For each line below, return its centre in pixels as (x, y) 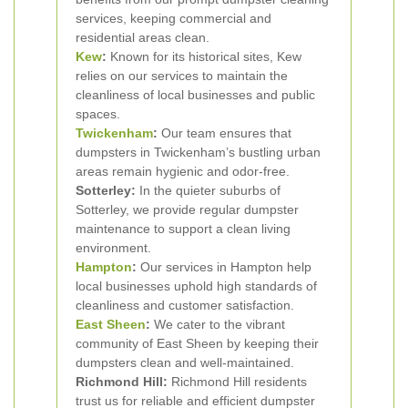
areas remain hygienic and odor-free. (183, 171)
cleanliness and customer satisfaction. (185, 305)
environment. (113, 248)
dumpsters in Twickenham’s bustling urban (198, 152)
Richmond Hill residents (237, 382)
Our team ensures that (224, 133)
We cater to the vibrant (218, 324)
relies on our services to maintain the (182, 76)
